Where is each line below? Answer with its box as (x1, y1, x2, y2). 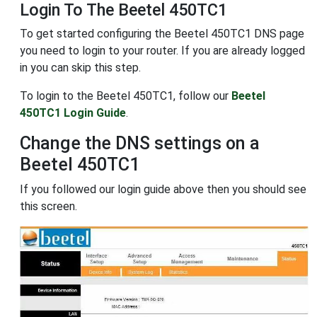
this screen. (20, 200, 77, 214)
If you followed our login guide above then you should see (20, 183, 306, 197)
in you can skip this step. (20, 61, 141, 75)
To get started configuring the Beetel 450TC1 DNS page (20, 27, 304, 41)
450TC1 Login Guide (20, 106, 126, 120)
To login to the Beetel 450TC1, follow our (20, 89, 231, 103)
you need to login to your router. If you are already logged (20, 44, 305, 58)
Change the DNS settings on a (20, 133, 260, 154)
